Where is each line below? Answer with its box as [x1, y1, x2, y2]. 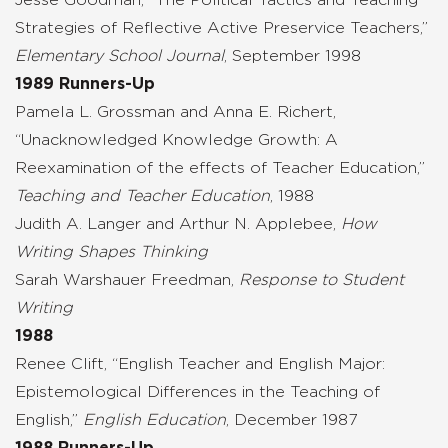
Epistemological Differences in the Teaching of [15, 383, 380, 400]
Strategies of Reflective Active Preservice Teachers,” [15, 19, 428, 36]
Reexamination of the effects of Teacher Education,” [15, 159, 425, 176]
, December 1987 [226, 411, 357, 428]
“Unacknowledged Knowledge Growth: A [15, 131, 338, 148]
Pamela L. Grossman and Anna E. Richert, [15, 103, 336, 120]
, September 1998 [224, 47, 361, 64]
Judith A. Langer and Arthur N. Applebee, [15, 215, 341, 232]
